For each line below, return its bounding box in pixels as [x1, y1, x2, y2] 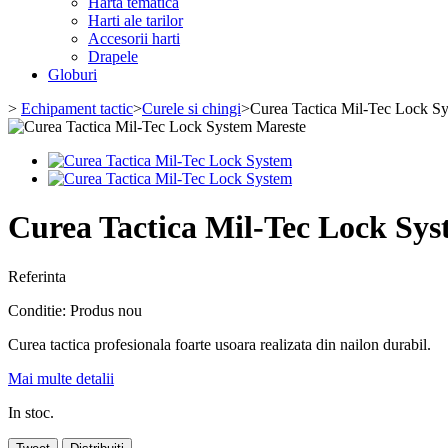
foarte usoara [175, 335, 256, 353]
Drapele [88, 48, 138, 65]
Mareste [256, 118, 306, 135]
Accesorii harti [88, 30, 180, 47]
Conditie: [8, 301, 70, 319]
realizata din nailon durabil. [256, 335, 431, 353]
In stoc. [8, 403, 54, 421]
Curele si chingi [142, 100, 241, 117]
